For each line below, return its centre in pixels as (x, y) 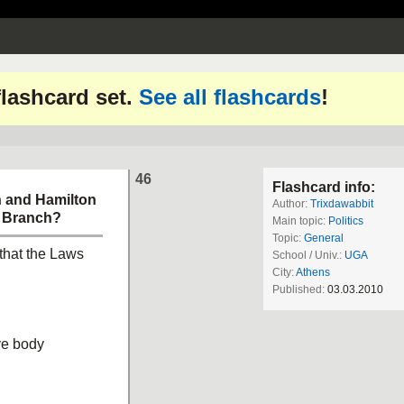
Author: (291, 204)
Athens (313, 272)
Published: (300, 289)
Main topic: (300, 221)
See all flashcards (230, 97)
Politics (346, 221)
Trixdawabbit (342, 204)
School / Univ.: (308, 255)
